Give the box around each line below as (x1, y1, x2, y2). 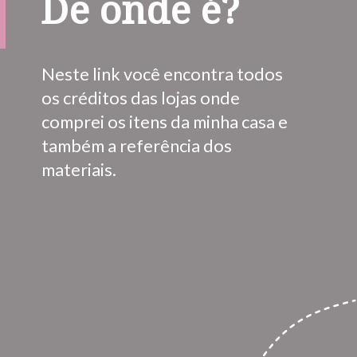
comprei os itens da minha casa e (41, 112, 288, 133)
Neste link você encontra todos (41, 64, 284, 85)
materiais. (41, 159, 117, 181)
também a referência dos (41, 135, 233, 157)
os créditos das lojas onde (41, 88, 241, 109)
